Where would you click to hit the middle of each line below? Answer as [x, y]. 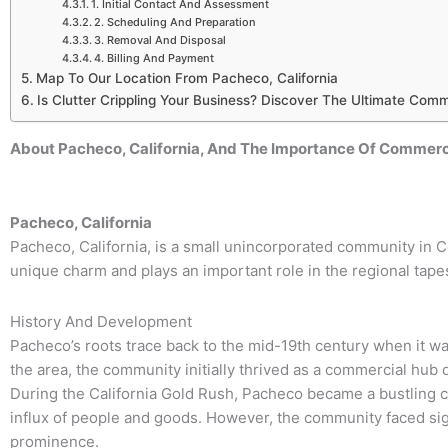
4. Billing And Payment [153, 58]
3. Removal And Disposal [159, 40]
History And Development [101, 321]
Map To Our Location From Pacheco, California [186, 78]
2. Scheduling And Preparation [174, 22]
